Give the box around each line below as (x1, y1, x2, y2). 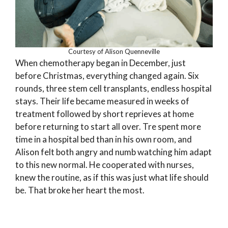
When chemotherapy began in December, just (15, 58, 186, 69)
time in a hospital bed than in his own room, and (15, 134, 192, 145)
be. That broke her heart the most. (15, 185, 145, 196)
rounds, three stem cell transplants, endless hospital (15, 83, 212, 94)
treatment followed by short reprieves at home (15, 108, 194, 120)
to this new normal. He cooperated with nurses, (15, 159, 194, 170)
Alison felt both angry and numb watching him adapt (15, 147, 212, 158)
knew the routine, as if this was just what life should (15, 172, 209, 183)
